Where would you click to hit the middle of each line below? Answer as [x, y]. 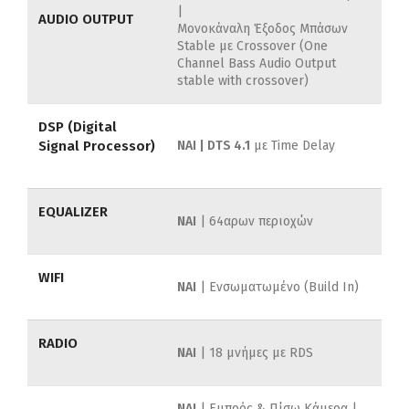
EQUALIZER [73, 212]
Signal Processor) [97, 147]
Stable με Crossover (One [252, 47]
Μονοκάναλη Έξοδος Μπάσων [262, 29]
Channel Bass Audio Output [257, 64]
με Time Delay [293, 146]
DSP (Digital [78, 127]
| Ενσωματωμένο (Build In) [278, 288]
